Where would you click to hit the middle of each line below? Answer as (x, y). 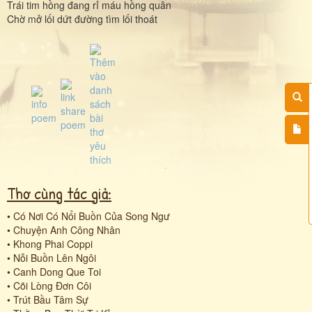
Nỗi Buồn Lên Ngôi (55, 257)
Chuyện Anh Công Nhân (67, 229)
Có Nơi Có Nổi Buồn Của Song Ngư (92, 216)
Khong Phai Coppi (53, 243)
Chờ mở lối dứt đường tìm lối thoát (82, 18)
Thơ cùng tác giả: (59, 193)
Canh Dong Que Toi (57, 271)
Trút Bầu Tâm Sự (51, 299)
